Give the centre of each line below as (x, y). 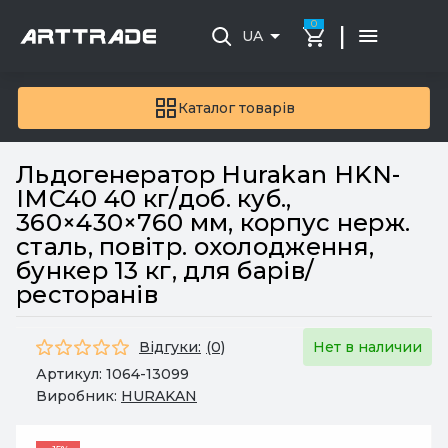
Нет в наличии (367, 346)
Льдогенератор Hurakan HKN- (208, 174)
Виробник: (78, 396)
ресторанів (87, 294)
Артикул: (71, 374)
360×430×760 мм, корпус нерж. (213, 222)
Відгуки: (170, 346)
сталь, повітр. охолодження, (195, 246)
